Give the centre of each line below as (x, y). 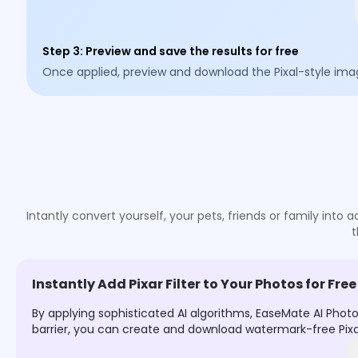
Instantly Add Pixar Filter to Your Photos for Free (194, 284)
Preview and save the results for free (193, 51)
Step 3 (62, 51)
